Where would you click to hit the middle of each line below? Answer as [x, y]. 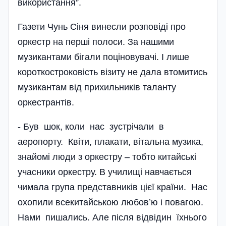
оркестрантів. [46, 103]
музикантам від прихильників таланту [97, 88]
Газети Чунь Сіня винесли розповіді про [102, 27]
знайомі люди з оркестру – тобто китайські [107, 157]
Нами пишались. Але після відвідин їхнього [112, 218]
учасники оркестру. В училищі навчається [105, 172]
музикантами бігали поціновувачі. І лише [103, 57]
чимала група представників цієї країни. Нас [112, 187]
